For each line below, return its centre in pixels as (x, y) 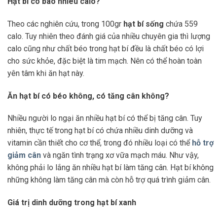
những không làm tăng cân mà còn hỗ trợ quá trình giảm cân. (109, 180)
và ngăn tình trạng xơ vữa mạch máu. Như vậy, (120, 155)
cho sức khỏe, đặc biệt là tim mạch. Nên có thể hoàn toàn (105, 61)
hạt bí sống (144, 24)
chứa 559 (181, 24)
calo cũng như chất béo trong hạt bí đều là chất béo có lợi (106, 48)
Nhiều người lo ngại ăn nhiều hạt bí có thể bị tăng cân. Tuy (105, 118)
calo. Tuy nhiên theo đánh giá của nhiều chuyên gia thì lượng (109, 36)
